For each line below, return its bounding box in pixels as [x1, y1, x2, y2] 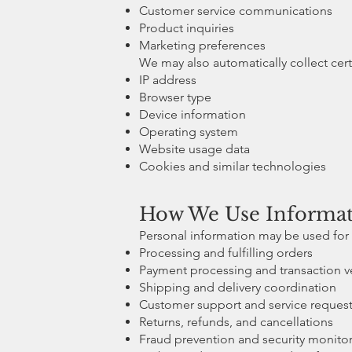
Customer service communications [139, 2, 332, 18]
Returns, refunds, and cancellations [139, 313, 333, 329]
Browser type [139, 89, 211, 104]
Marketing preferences [139, 37, 266, 53]
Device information [139, 106, 246, 122]
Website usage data [139, 141, 250, 156]
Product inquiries [139, 20, 234, 35]
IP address [139, 71, 196, 87]
